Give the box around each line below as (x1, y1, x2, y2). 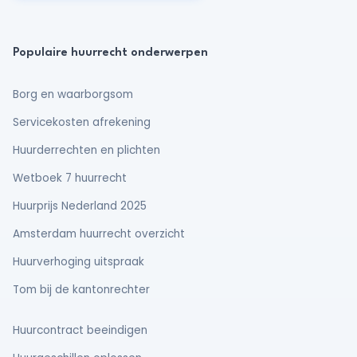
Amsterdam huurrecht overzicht (13, 226, 185, 241)
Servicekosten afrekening (13, 115, 151, 130)
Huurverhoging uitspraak (13, 254, 144, 269)
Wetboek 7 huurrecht (13, 171, 127, 186)
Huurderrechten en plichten (13, 143, 160, 158)
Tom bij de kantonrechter (13, 282, 150, 297)
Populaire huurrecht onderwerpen (13, 47, 208, 59)
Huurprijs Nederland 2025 (13, 198, 147, 214)
